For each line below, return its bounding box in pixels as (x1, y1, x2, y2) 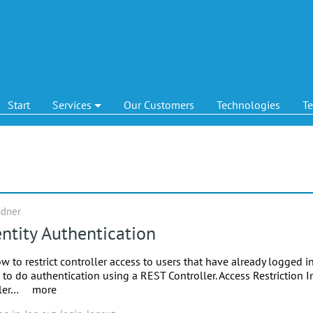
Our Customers (124, 97, 194, 112)
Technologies (217, 97, 280, 112)
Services (52, 97, 92, 112)
